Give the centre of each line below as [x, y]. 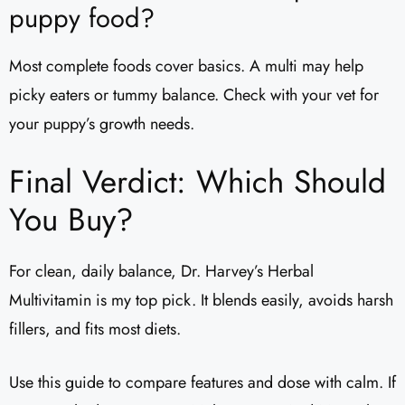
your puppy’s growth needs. [102, 124]
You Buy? [71, 220]
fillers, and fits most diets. [95, 330]
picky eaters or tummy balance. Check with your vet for [194, 95]
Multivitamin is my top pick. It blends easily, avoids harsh [201, 301]
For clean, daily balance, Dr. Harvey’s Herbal [161, 272]
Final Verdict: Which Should [198, 182]
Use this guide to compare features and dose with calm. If [202, 383]
